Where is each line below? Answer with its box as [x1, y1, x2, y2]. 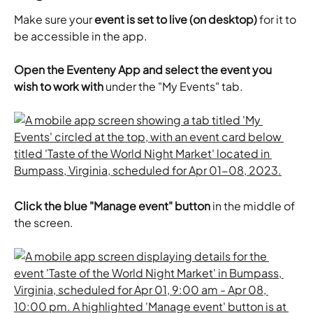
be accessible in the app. [14, 28, 147, 43]
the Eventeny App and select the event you [47, 61, 274, 77]
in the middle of [210, 198, 297, 214]
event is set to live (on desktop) [94, 11, 257, 27]
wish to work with [14, 78, 105, 94]
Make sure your [14, 11, 94, 27]
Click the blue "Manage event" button [14, 198, 210, 214]
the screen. [14, 215, 73, 231]
